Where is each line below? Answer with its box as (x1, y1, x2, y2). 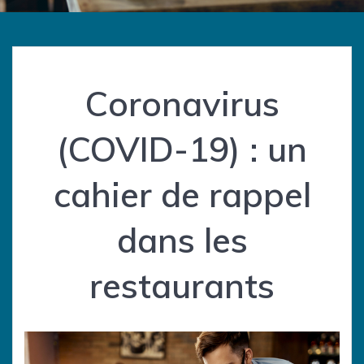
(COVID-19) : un (57, 128, 307, 171)
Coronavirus (84, 82, 279, 126)
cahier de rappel (53, 173, 311, 217)
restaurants (89, 264, 275, 308)
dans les (116, 219, 248, 262)
